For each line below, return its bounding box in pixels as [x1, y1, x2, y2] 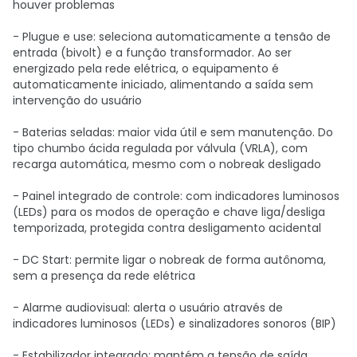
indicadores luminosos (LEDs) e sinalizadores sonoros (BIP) [13, 316, 336, 331]
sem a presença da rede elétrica [13, 268, 195, 284]
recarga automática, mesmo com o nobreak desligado [13, 156, 321, 172]
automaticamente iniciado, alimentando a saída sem [13, 76, 313, 92]
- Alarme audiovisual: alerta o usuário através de [13, 300, 283, 316]
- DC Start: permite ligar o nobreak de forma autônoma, [13, 252, 326, 268]
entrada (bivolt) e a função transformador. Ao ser [13, 45, 292, 61]
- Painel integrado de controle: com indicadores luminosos [13, 188, 339, 204]
